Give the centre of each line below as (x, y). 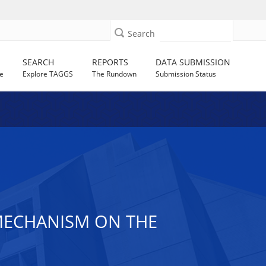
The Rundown (115, 74)
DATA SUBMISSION (193, 62)
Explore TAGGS (48, 74)
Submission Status (186, 74)
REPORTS (110, 62)
